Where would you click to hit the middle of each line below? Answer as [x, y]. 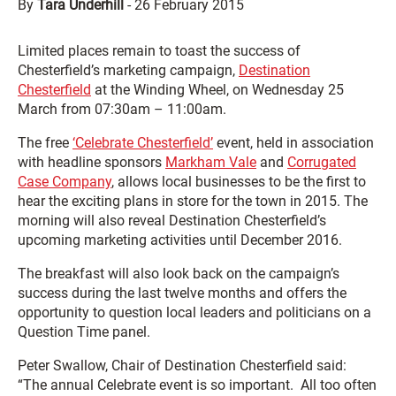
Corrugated [322, 162]
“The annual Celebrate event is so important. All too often [197, 385]
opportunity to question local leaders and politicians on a [194, 312]
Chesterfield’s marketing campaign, [128, 70]
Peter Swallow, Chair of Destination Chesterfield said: [182, 366]
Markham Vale [211, 162]
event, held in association [293, 143]
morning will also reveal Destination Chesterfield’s [172, 221]
